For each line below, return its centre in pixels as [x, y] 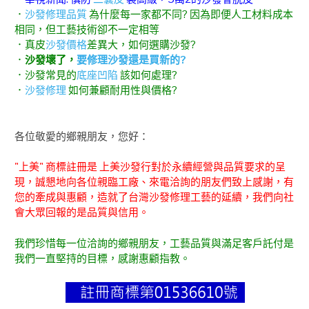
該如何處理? [148, 75]
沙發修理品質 [56, 14]
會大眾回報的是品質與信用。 [82, 212]
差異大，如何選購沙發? [141, 44]
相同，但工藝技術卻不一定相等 [87, 29]
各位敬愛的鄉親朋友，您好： [82, 136]
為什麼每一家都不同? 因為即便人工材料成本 [190, 14]
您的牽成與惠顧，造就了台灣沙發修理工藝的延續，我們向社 [154, 197]
